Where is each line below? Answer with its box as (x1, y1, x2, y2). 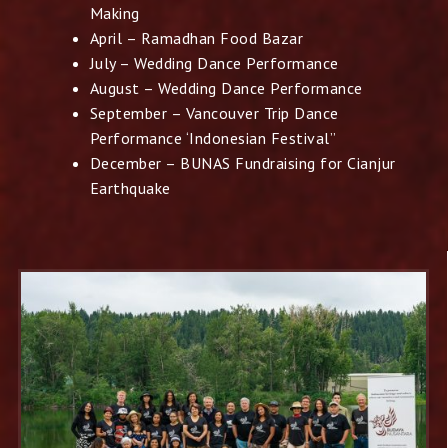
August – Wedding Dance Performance (89, 77, 363, 98)
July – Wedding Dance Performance (89, 52, 339, 73)
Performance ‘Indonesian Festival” (89, 127, 337, 148)
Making (89, 2, 140, 23)
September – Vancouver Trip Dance (89, 102, 339, 123)
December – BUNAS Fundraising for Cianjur (89, 152, 396, 173)
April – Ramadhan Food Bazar (89, 27, 304, 48)
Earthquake (89, 177, 171, 198)
